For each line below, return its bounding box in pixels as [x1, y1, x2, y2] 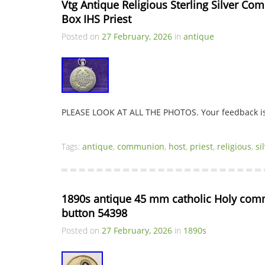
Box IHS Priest [62, 12, 131, 26]
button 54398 [62, 206, 127, 220]
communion [117, 141, 164, 152]
